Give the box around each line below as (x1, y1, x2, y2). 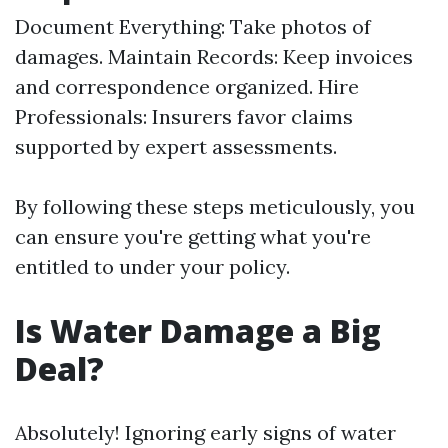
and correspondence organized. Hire (15, 74, 359, 99)
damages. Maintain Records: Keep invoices (15, 44, 413, 69)
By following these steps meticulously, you (15, 194, 415, 219)
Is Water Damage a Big (15, 309, 381, 352)
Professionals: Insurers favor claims (15, 104, 353, 129)
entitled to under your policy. (15, 254, 290, 279)
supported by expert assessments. (15, 134, 337, 159)
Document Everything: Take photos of (15, 14, 371, 39)
